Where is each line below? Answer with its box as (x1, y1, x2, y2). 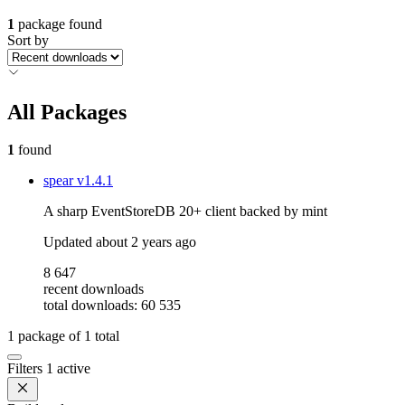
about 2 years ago (96, 234, 196, 250)
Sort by (7, 32, 49, 48)
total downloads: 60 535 (43, 297, 181, 314)
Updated (43, 234, 96, 250)
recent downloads (43, 281, 144, 297)
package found (18, 15, 102, 32)
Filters (7, 361, 46, 377)
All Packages (7, 99, 127, 124)
